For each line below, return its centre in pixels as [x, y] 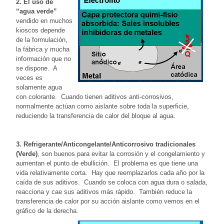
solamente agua [39, 87]
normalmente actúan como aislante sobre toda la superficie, [102, 106]
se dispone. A [36, 68]
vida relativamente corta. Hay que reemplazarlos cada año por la [110, 173]
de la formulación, [42, 40]
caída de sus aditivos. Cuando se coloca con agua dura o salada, [112, 182]
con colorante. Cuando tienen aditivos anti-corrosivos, [95, 97]
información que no [43, 59]
